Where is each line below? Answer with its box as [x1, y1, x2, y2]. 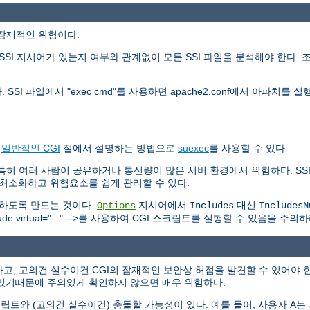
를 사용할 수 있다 [209, 143, 285, 154]
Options [97, 200, 136, 212]
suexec [178, 143, 209, 154]
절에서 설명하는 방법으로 [60, 143, 178, 154]
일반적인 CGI [1, 143, 60, 154]
